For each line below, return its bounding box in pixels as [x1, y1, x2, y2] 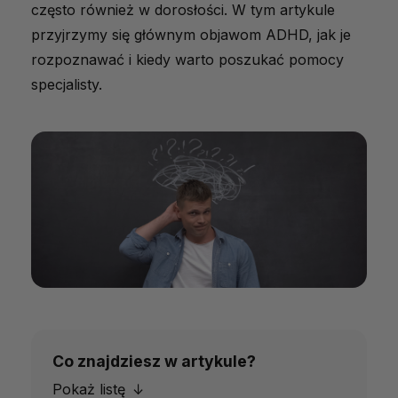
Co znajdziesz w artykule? [52, 352, 256, 371]
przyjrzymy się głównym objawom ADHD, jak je [31, 26, 351, 44]
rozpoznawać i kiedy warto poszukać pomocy [31, 51, 344, 68]
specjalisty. [31, 76, 102, 93]
